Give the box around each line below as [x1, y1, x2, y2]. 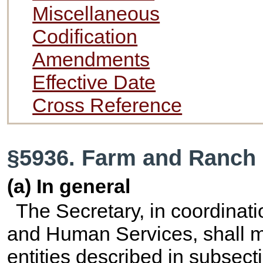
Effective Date [32, 71, 156, 94]
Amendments [32, 48, 150, 71]
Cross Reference [32, 94, 183, 117]
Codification [32, 25, 138, 48]
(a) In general [7, 175, 131, 198]
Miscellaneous [32, 2, 160, 25]
